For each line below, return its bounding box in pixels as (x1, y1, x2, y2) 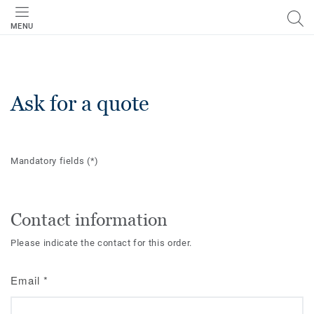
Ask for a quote (11, 91, 149, 116)
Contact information (11, 210, 168, 229)
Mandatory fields (11, 156, 88, 166)
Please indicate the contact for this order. (11, 238, 192, 248)
